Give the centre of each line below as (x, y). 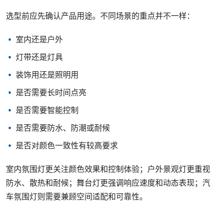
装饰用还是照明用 (47, 75)
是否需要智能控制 (47, 110)
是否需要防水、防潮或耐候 (63, 128)
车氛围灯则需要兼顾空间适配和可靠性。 (77, 197)
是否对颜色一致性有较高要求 (67, 146)
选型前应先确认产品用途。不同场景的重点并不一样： (100, 16)
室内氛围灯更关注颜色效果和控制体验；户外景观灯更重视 (108, 169)
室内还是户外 (39, 40)
